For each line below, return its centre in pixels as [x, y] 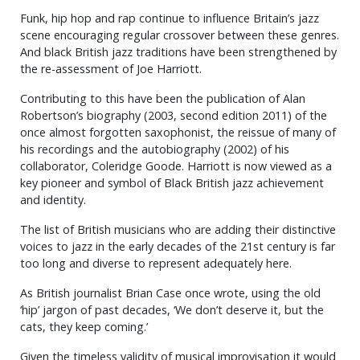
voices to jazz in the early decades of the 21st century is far [178, 246]
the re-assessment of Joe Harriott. [111, 69]
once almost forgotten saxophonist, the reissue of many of [178, 132]
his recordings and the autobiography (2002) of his [155, 149]
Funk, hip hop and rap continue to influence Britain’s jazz [170, 18]
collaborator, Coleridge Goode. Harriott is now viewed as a [176, 166]
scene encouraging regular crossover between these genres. [180, 35]
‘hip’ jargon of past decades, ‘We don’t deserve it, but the [172, 310]
